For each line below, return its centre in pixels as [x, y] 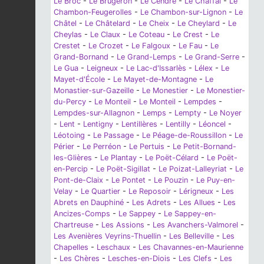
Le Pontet [128, 180]
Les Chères [80, 258]
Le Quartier [100, 191]
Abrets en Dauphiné [89, 202]
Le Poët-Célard [172, 157]
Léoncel [212, 124]
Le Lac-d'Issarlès [156, 68]
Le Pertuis [147, 146]
